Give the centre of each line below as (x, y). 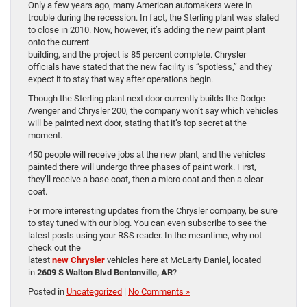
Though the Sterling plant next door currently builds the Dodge (147, 99)
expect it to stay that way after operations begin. (121, 79)
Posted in (47, 292)
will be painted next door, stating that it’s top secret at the (137, 123)
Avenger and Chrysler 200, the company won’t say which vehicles (153, 111)
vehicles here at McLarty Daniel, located (183, 260)
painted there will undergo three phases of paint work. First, (142, 167)
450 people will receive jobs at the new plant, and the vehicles (147, 155)
